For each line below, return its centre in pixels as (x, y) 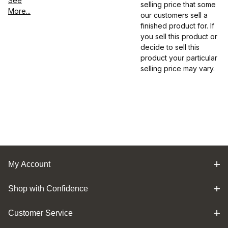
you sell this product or (179, 37)
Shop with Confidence (48, 189)
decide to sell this (170, 47)
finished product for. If (177, 26)
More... (19, 11)
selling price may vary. (178, 69)
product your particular (179, 58)
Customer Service (40, 213)
